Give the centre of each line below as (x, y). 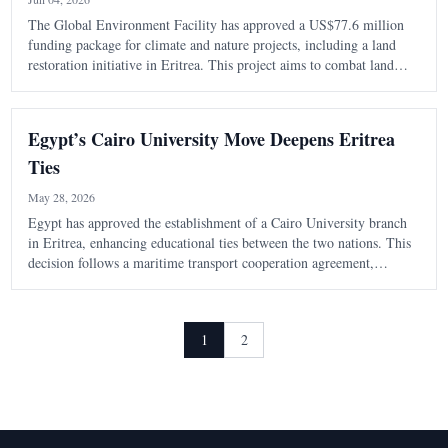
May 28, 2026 (61, 197)
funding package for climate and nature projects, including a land (211, 45)
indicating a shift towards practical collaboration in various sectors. (217, 283)
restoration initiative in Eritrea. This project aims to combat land (210, 65)
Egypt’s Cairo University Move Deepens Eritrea (211, 139)
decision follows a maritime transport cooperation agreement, (200, 263)
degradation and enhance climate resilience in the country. (191, 85)
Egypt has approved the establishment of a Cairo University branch (217, 223)
